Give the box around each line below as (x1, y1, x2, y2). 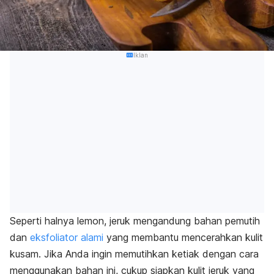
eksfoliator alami (30, 231, 103, 244)
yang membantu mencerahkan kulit (103, 231, 263, 244)
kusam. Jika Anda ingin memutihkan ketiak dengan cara (10, 248, 259, 261)
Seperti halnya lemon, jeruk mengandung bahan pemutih (10, 215, 260, 228)
